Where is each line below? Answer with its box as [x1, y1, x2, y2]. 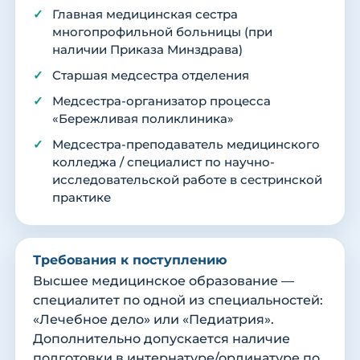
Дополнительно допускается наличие [33, 331, 290, 347]
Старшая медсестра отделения [52, 68, 249, 84]
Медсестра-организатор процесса [52, 94, 271, 109]
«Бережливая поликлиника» [52, 112, 234, 127]
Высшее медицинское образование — [33, 273, 294, 289]
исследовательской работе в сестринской [52, 173, 322, 188]
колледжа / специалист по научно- [52, 155, 275, 170]
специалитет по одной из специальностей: [33, 292, 323, 309]
